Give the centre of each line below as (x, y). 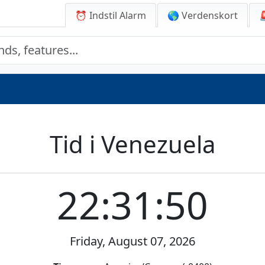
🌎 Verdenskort (203, 15)
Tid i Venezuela (132, 144)
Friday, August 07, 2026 (132, 241)
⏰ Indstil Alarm (111, 15)
